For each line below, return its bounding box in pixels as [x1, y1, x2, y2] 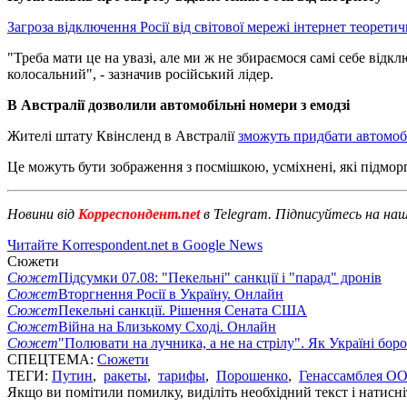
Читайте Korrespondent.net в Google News [7, 236, 263, 253]
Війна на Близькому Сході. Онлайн [58, 318, 276, 334]
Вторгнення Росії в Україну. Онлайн [58, 285, 283, 302]
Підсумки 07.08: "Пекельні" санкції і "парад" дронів [58, 269, 382, 285]
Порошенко [216, 367, 288, 383]
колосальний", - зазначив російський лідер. [7, 65, 273, 82]
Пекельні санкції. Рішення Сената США [58, 302, 307, 318]
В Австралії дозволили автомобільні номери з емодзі [7, 96, 350, 113]
